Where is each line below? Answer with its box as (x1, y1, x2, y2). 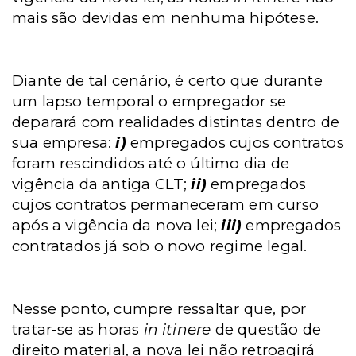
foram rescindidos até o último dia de (12, 154, 289, 172)
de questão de (211, 320, 322, 339)
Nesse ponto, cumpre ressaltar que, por (12, 300, 307, 318)
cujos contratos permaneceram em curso (12, 195, 319, 214)
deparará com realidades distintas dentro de (12, 113, 340, 131)
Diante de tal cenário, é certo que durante (12, 72, 323, 90)
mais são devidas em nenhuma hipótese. (12, 9, 319, 27)
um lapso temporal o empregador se (12, 92, 287, 110)
